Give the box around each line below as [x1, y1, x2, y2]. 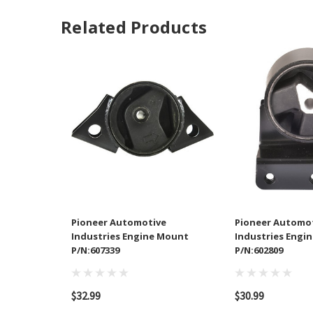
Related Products [61, 15, 207, 39]
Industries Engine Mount [71, 230, 189, 243]
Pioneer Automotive [71, 216, 166, 229]
